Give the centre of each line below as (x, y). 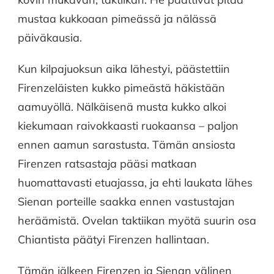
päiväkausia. (50, 37)
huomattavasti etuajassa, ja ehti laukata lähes (135, 182)
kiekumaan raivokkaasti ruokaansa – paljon (128, 125)
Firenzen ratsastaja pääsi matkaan (107, 163)
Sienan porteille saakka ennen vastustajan (126, 201)
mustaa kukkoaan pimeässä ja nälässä (117, 18)
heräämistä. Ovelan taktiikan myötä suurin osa (137, 220)
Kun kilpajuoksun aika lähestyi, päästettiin (124, 68)
